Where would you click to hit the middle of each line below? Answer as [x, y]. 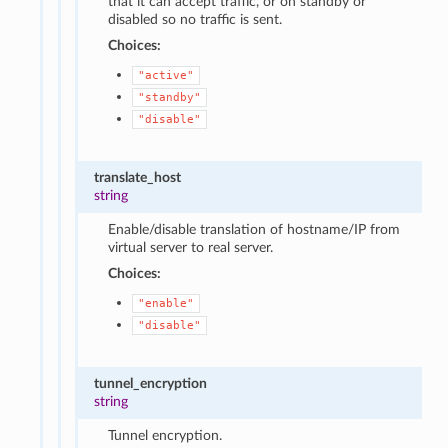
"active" [166, 75]
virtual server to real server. [191, 247]
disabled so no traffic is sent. [195, 19]
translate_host [138, 177]
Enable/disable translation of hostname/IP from [254, 229]
